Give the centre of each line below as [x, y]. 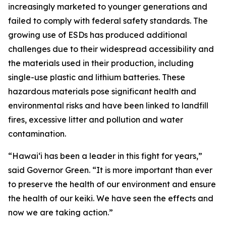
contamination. [37, 134]
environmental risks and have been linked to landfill [108, 105]
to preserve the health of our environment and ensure [112, 184]
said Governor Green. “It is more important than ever [110, 170]
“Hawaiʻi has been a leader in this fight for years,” [105, 156]
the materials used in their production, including [101, 63]
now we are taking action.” [61, 212]
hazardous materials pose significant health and [102, 91]
